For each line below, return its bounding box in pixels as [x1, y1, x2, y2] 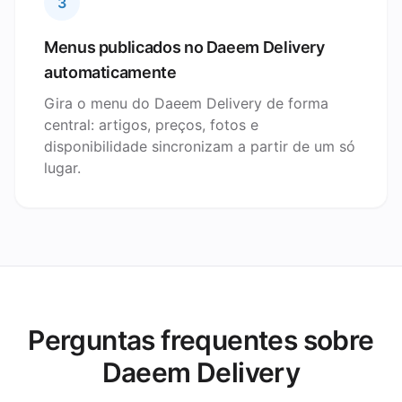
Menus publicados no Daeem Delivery [44, 38, 325, 57]
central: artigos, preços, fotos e [44, 116, 258, 134]
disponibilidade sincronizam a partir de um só [44, 137, 355, 155]
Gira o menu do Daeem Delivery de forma [44, 94, 328, 112]
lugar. [44, 159, 81, 177]
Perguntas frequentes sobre [28, 324, 374, 356]
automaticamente [44, 63, 177, 82]
